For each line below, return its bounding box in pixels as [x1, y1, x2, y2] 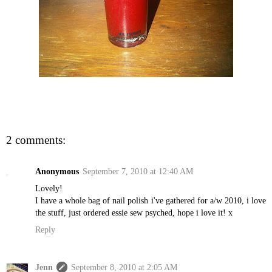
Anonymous [35, 166, 79, 177]
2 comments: [6, 133, 66, 146]
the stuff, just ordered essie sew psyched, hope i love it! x [35, 208, 233, 218]
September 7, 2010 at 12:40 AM [83, 166, 193, 177]
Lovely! [35, 183, 63, 194]
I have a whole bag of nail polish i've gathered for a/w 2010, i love [35, 195, 266, 206]
